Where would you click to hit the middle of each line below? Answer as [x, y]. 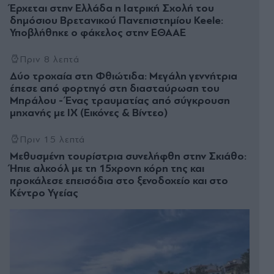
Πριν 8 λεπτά [50, 59]
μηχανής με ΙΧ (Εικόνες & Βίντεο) [89, 113]
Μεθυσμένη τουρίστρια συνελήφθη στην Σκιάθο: [128, 156]
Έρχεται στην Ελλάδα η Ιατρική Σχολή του [112, 8]
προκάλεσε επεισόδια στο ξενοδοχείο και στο [119, 180]
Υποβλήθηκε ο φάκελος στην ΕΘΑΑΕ [98, 32]
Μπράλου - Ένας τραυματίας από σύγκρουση [120, 100]
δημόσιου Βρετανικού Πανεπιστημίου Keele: [117, 20]
